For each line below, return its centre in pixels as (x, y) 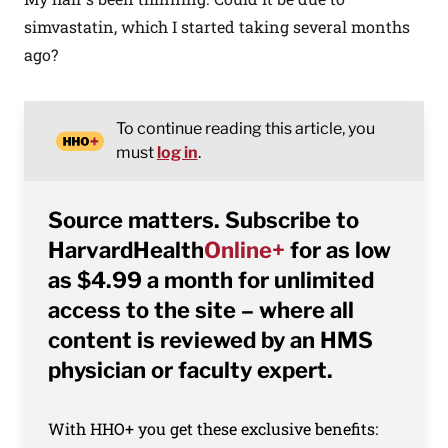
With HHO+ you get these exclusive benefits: (213, 428)
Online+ (244, 250)
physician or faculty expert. (190, 370)
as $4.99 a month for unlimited (211, 280)
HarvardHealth (126, 250)
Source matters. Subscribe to (203, 220)
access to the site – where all (201, 310)
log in (177, 152)
